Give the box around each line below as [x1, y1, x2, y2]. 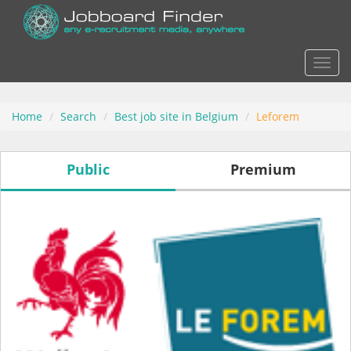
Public [67, 160, 110, 179]
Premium [230, 160, 296, 179]
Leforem [256, 109, 299, 124]
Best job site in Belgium [114, 109, 238, 124]
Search [60, 109, 96, 124]
